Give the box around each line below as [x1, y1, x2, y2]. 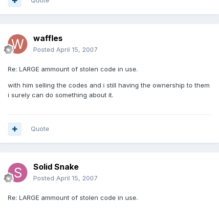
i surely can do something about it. [8, 91, 113, 99]
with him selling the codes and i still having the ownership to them [8, 81, 210, 89]
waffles [33, 33, 63, 44]
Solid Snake [33, 162, 79, 172]
